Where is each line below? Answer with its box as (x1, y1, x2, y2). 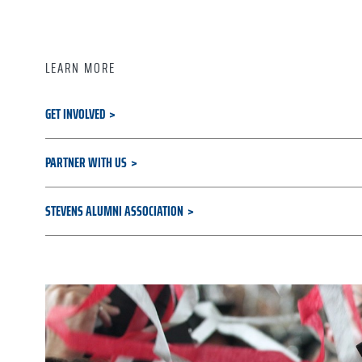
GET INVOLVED (45, 103, 107, 125)
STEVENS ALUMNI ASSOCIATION (45, 200, 186, 222)
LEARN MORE (45, 57, 116, 79)
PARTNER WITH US (45, 151, 129, 174)
